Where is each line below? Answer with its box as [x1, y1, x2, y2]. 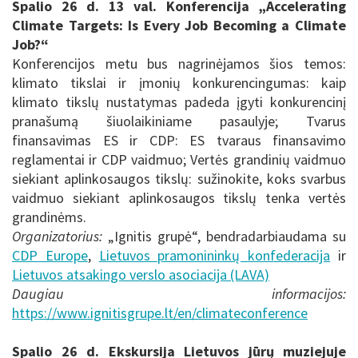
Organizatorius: [12, 226, 102, 245]
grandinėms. [12, 207, 86, 226]
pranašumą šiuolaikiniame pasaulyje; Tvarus [12, 111, 346, 130]
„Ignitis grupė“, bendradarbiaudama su [102, 226, 346, 245]
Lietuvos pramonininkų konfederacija [98, 245, 331, 265]
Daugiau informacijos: [12, 284, 346, 303]
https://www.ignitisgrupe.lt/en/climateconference [12, 303, 308, 322]
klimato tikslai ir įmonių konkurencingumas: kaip [12, 73, 346, 92]
